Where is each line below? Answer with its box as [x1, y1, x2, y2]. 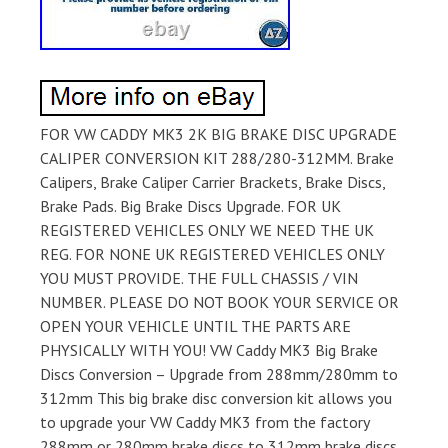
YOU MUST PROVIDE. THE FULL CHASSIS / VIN [40, 268, 358, 289]
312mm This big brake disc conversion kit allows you [40, 388, 392, 409]
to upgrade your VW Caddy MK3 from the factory [40, 412, 369, 433]
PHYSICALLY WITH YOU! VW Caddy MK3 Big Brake [40, 340, 378, 361]
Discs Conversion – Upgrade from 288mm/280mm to [40, 364, 398, 385]
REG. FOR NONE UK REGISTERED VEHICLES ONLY [40, 244, 385, 265]
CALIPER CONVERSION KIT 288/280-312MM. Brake [40, 148, 394, 169]
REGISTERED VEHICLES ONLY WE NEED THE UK [40, 220, 374, 241]
